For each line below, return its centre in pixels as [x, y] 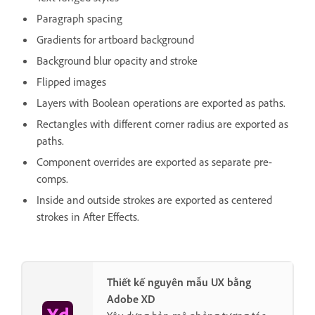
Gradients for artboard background [115, 39]
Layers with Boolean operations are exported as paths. [161, 102]
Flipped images [71, 81]
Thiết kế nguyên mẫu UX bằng [179, 282]
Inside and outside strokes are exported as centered [154, 199]
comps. [52, 178]
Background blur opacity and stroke [117, 60]
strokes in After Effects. [88, 216]
